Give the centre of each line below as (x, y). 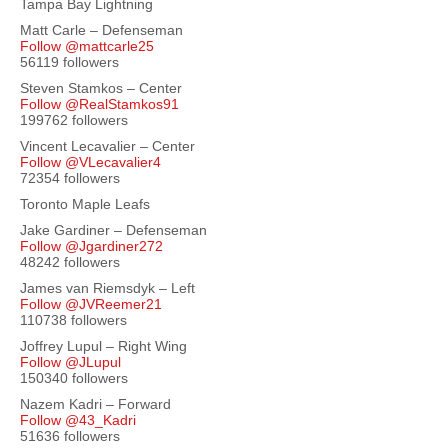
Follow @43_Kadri (78, 420)
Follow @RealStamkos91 (99, 104)
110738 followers (73, 320)
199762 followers (74, 120)
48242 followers (70, 262)
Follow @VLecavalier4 (90, 162)
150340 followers (74, 378)
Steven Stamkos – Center (101, 88)
